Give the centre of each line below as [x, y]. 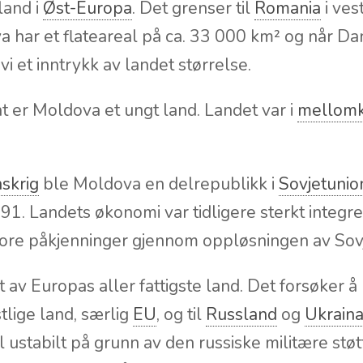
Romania [288, 78]
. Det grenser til [193, 78]
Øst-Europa [88, 78]
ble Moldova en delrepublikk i [159, 254]
